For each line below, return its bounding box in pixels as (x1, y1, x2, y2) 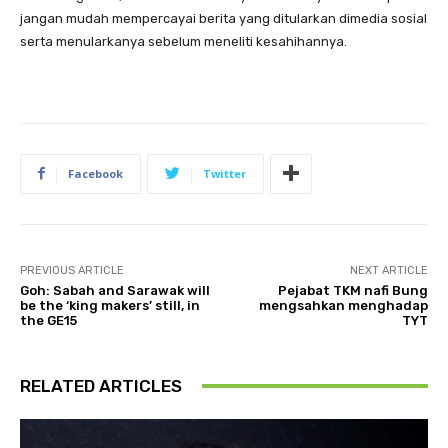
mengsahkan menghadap (258, 297, 428, 313)
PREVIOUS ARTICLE (20, 263, 124, 277)
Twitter (203, 165, 246, 181)
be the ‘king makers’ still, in (20, 297, 200, 313)
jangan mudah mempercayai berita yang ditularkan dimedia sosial (20, 10, 427, 26)
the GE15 (20, 312, 77, 328)
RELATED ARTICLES (20, 375, 182, 396)
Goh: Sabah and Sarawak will (20, 282, 210, 298)
